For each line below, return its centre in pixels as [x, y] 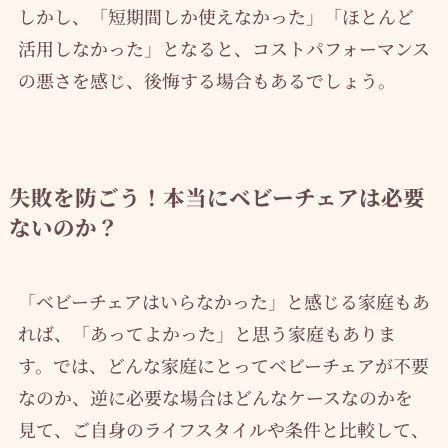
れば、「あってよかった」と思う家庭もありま [206, 332]
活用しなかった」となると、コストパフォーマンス [223, 47]
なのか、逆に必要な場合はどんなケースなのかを [215, 396]
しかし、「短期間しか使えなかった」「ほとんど [215, 15]
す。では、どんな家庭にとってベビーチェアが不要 [223, 364]
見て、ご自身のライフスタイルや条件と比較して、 [223, 428]
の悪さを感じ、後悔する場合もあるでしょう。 [206, 79]
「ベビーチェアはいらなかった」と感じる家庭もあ [223, 300]
